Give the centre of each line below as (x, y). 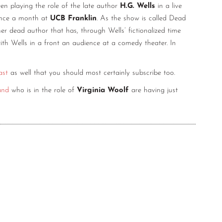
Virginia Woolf (103, 91)
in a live (168, 6)
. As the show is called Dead (141, 19)
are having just (153, 91)
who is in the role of (43, 91)
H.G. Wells (138, 6)
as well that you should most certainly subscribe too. (91, 73)
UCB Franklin (73, 19)
